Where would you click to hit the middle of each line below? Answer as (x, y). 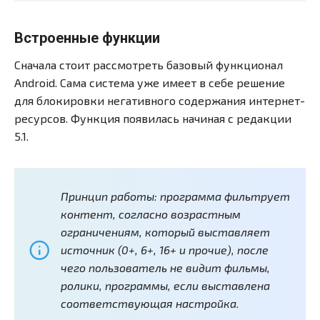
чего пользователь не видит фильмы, (165, 268)
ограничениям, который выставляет (165, 232)
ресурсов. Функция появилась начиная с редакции (153, 119)
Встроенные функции (87, 38)
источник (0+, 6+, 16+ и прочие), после (165, 250)
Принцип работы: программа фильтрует (175, 196)
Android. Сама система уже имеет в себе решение (150, 83)
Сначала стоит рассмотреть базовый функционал (149, 65)
